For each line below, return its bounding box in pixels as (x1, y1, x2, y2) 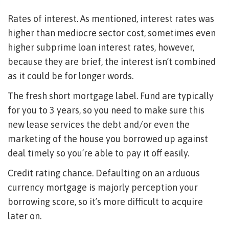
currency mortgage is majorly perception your (8, 182, 198, 193)
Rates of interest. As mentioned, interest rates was (8, 13, 214, 24)
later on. (8, 211, 41, 221)
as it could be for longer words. (8, 71, 133, 81)
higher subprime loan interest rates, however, (8, 42, 194, 53)
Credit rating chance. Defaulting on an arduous (8, 168, 200, 178)
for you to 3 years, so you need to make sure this (8, 105, 204, 116)
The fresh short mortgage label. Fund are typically (8, 90, 214, 101)
